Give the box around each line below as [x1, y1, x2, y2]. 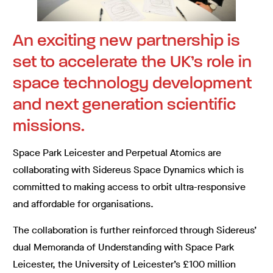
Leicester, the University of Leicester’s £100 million [13, 258, 236, 271]
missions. [13, 118, 85, 136]
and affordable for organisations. [13, 197, 154, 211]
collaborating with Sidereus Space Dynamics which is [13, 163, 244, 177]
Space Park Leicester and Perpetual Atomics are [13, 146, 221, 160]
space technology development [13, 76, 252, 93]
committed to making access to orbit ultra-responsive [13, 180, 246, 194]
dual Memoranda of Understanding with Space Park [13, 241, 234, 254]
